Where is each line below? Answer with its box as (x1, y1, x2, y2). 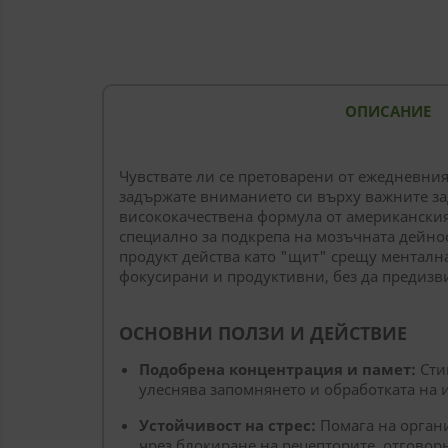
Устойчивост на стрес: (139, 415, 316, 435)
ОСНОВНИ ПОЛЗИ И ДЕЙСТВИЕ (119, 321, 407, 345)
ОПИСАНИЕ (345, 101, 431, 121)
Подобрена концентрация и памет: (139, 359, 416, 379)
